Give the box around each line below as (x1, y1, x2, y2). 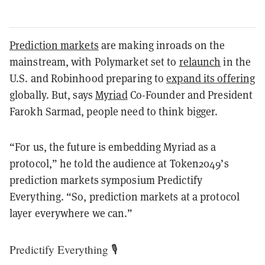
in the (221, 54, 251, 69)
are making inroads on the (98, 38, 225, 52)
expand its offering (166, 71, 256, 85)
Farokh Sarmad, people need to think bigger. (9, 104, 218, 118)
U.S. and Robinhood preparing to (9, 71, 167, 85)
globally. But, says (9, 88, 95, 102)
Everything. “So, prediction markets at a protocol (9, 189, 240, 203)
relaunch (179, 54, 221, 69)
